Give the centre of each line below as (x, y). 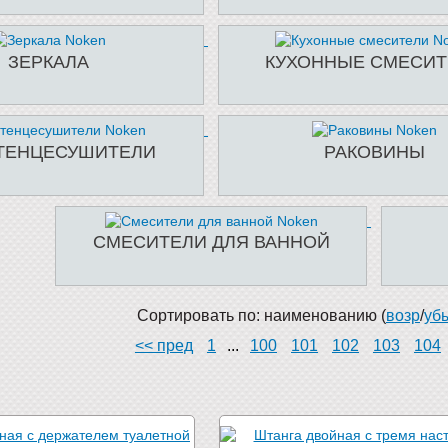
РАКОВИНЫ (374, 151)
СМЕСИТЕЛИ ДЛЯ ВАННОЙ (211, 242)
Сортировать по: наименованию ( (261, 315)
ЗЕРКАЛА (48, 61)
